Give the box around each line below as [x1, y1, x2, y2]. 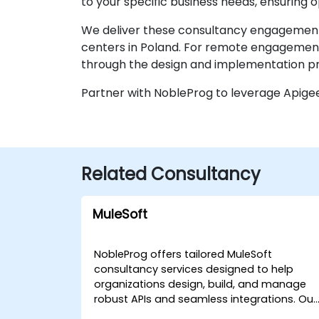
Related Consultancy [81, 162, 261, 186]
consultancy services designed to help [94, 262, 294, 276]
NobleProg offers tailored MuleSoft [94, 247, 273, 261]
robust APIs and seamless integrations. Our [94, 292, 318, 306]
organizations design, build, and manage [94, 277, 307, 291]
